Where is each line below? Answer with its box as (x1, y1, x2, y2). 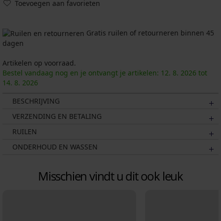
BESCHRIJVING (12, 96, 60, 106)
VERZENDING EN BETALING (12, 111, 102, 121)
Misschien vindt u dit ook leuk (38, 168, 183, 184)
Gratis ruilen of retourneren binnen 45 (84, 28, 214, 37)
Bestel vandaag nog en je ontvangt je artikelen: (2, 68, 161, 78)
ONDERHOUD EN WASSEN (12, 142, 98, 152)
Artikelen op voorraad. (2, 58, 76, 68)
